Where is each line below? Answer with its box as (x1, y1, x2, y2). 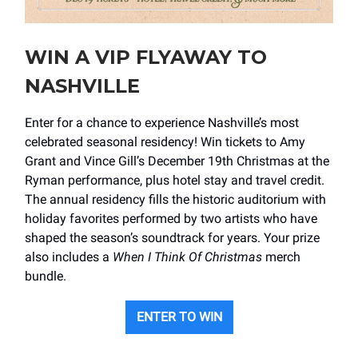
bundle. (25, 268, 66, 284)
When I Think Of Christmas (113, 249, 262, 265)
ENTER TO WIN (136, 308, 222, 324)
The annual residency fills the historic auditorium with (25, 191, 326, 207)
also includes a (25, 249, 113, 265)
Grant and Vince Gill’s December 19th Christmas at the (25, 153, 329, 169)
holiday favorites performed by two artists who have (25, 210, 317, 226)
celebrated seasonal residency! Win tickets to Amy (25, 133, 305, 149)
